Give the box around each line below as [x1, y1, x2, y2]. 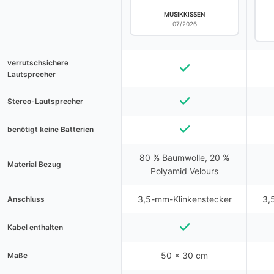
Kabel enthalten [7, 223, 63, 232]
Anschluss [7, 194, 45, 204]
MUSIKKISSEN [164, 10, 205, 18]
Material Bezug [7, 160, 61, 169]
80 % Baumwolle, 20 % [139, 152, 229, 163]
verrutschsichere [7, 58, 68, 67]
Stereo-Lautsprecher [7, 97, 83, 106]
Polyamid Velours [150, 166, 218, 176]
